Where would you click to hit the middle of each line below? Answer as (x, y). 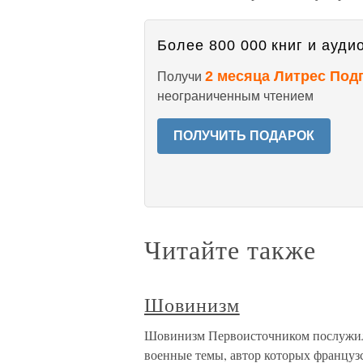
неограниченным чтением (235, 96)
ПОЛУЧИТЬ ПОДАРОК (244, 136)
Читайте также (230, 249)
